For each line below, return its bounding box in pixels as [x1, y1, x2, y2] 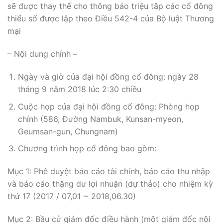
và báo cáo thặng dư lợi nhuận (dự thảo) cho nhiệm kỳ [7, 178, 213, 189]
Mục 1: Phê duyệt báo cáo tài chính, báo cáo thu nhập [7, 166, 210, 176]
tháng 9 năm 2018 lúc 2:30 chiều [17, 84, 141, 94]
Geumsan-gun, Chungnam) [17, 126, 118, 136]
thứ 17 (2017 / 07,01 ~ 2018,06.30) [7, 191, 136, 201]
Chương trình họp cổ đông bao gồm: [17, 143, 156, 154]
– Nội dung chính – [7, 49, 77, 59]
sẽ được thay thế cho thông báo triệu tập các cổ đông [7, 1, 213, 11]
